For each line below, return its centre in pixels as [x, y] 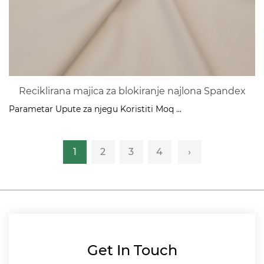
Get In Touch [132, 250]
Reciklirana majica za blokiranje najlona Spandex [132, 91]
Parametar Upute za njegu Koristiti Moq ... [95, 109]
